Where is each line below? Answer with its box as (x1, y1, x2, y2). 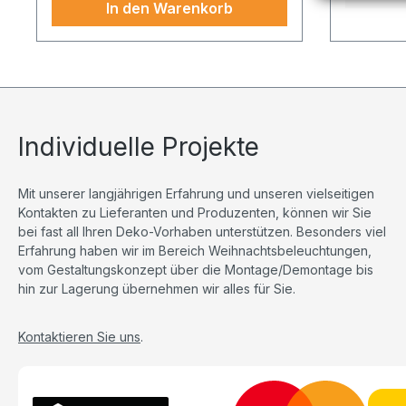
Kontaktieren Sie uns (18, 328, 140, 344)
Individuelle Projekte (18, 130, 259, 162)
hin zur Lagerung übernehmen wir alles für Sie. (18, 280, 295, 296)
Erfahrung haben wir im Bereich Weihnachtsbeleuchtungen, (18, 242, 372, 258)
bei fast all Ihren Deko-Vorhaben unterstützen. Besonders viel (18, 223, 386, 239)
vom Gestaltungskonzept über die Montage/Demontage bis (18, 261, 373, 277)
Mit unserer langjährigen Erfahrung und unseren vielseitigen (18, 185, 374, 201)
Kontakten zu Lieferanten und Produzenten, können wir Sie (18, 204, 372, 220)
